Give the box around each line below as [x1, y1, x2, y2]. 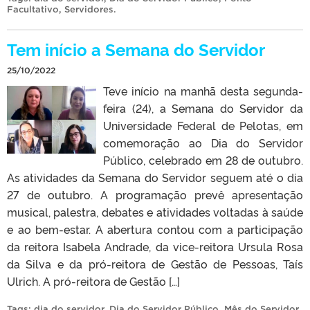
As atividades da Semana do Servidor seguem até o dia [7, 169, 303, 185]
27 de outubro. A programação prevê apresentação [7, 186, 303, 202]
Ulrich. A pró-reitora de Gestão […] [7, 273, 180, 289]
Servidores [64, 3, 113, 15]
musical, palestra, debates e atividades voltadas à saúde [7, 203, 303, 219]
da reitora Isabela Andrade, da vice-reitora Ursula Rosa [7, 238, 303, 254]
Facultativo [7, 3, 59, 15]
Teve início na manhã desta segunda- [103, 82, 303, 98]
